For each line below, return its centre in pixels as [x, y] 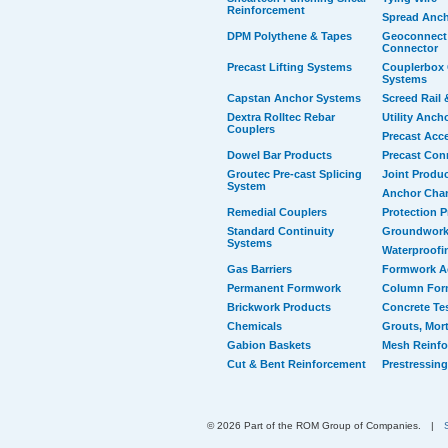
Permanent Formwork [284, 288]
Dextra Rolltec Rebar [281, 117]
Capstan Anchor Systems [294, 98]
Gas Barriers [259, 269]
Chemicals [254, 326]
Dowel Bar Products [279, 155]
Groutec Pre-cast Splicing [294, 174]
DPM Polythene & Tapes [289, 36]
